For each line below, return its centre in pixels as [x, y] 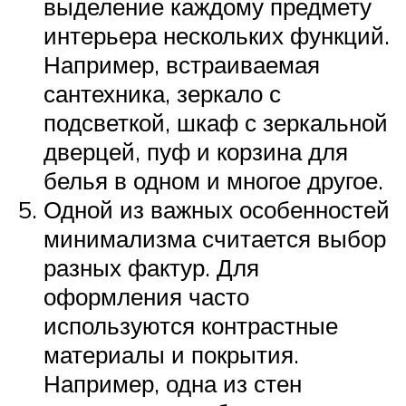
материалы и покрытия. [171, 354]
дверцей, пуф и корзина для [196, 151]
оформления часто [146, 296]
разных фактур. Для [151, 267]
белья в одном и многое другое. [213, 180]
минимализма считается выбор [215, 238]
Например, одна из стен [173, 383]
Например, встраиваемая [182, 64]
